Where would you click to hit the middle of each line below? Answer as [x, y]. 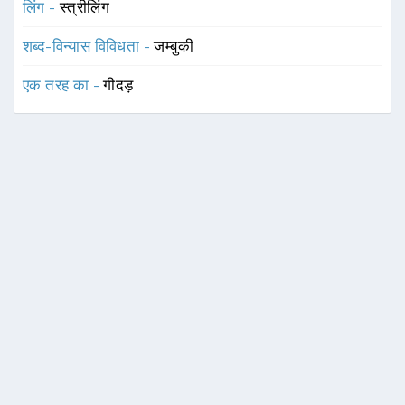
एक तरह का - [63, 85]
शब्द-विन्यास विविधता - [89, 46]
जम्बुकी [174, 46]
